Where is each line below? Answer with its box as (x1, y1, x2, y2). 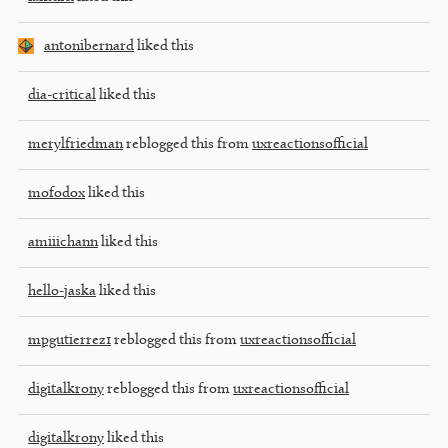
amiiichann (28, 235, 98, 249)
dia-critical (28, 88, 96, 102)
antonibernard (44, 39, 134, 53)
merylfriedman (28, 137, 123, 151)
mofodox (28, 186, 85, 200)
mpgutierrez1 (28, 333, 111, 347)
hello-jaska (28, 284, 96, 298)
